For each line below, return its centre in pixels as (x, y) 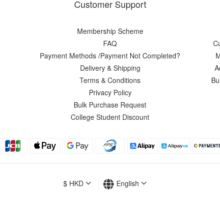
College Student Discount (110, 117)
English (128, 183)
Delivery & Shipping (110, 68)
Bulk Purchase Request (110, 105)
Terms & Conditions (110, 80)
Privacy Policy (110, 92)
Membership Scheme (110, 31)
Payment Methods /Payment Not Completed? (110, 55)
